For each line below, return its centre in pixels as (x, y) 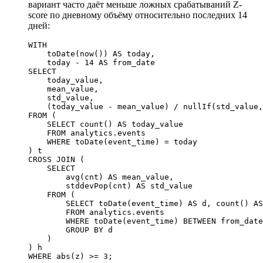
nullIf (195, 106)
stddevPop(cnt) (82, 186)
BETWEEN (200, 221)
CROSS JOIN (52, 159)
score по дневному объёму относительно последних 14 (138, 15)
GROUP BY (66, 230)
